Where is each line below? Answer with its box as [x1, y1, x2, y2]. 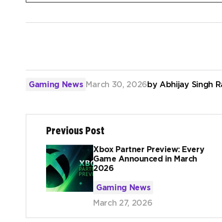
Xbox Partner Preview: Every [93, 145, 205, 155]
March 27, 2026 [93, 198, 153, 208]
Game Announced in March [93, 154, 197, 164]
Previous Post [46, 124, 105, 137]
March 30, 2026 [86, 79, 148, 89]
